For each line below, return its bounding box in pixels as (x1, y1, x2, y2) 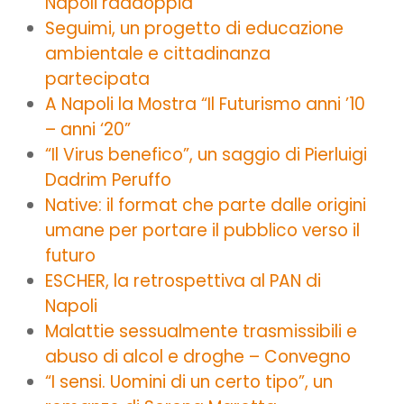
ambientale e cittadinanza (45, 41, 271, 66)
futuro (45, 243, 96, 268)
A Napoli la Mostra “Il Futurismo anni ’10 (45, 91, 365, 116)
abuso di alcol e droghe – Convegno (45, 344, 351, 369)
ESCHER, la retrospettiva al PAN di (45, 268, 321, 293)
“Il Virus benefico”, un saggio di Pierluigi (45, 142, 367, 167)
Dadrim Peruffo (45, 167, 171, 192)
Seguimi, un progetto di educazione (45, 15, 344, 41)
